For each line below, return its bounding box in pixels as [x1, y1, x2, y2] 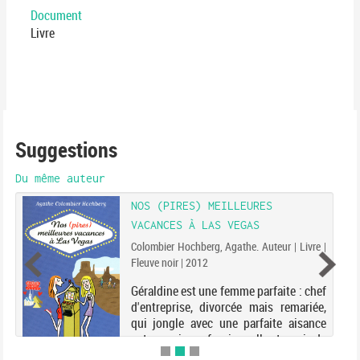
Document [31, 6, 82, 25]
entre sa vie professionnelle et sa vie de [130, 330, 326, 349]
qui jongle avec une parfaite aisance [130, 314, 326, 333]
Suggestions [15, 135, 117, 165]
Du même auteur [15, 172, 105, 186]
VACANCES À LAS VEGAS [130, 219, 260, 232]
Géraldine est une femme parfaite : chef [130, 282, 326, 301]
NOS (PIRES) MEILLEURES [130, 199, 272, 213]
